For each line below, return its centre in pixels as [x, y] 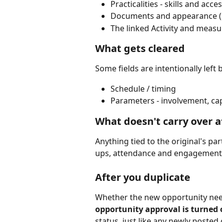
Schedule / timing [143, 88]
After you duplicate [143, 177]
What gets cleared [140, 49]
